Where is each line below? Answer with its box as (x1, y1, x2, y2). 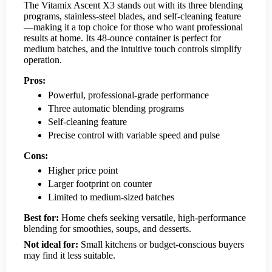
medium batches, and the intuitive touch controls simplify (24, 43, 242, 54)
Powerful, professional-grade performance (48, 89, 209, 100)
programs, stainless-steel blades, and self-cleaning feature (24, 10, 241, 21)
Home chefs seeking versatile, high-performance (59, 212, 246, 223)
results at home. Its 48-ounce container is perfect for (24, 32, 221, 43)
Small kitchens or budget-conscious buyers (78, 239, 244, 250)
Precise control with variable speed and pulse (48, 129, 220, 140)
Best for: (24, 212, 59, 223)
